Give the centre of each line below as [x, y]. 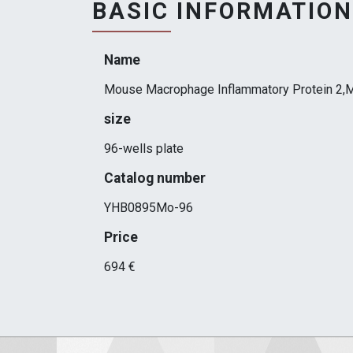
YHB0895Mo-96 [149, 208]
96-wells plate [144, 149]
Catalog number [155, 178]
